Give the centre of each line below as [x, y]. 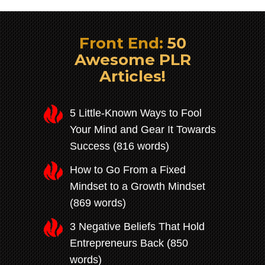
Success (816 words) [119, 146]
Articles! [132, 77]
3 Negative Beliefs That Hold [137, 227]
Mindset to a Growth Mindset [138, 187]
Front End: [121, 43]
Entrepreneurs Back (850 [129, 243]
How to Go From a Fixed [128, 170]
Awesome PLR [132, 60]
